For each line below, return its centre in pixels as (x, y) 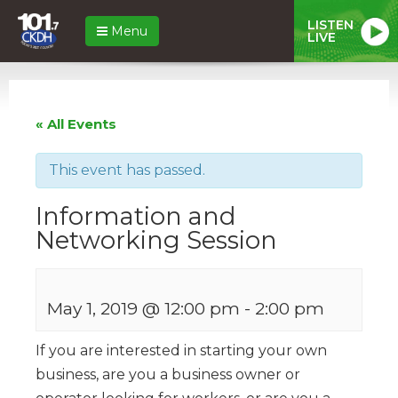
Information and (136, 216)
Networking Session (156, 240)
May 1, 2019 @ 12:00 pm (143, 308)
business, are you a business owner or (168, 374)
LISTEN (330, 24)
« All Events (76, 123)
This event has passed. (127, 170)
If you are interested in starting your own (181, 350)
